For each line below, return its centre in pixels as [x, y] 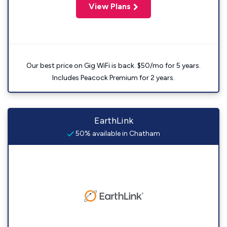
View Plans [110, 7]
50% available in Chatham [117, 134]
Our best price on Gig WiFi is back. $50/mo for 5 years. [113, 66]
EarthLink [113, 121]
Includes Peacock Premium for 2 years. [113, 78]
